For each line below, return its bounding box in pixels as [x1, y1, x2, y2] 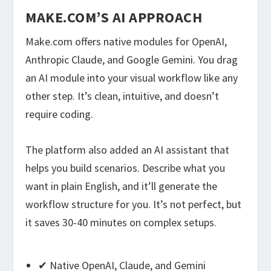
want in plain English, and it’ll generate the [25, 178, 218, 193]
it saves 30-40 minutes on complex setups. [25, 215, 217, 229]
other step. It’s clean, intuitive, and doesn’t [25, 89, 220, 103]
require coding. [25, 107, 94, 121]
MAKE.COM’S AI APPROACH [25, 8, 203, 27]
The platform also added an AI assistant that [25, 142, 230, 157]
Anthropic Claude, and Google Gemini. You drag [25, 53, 238, 67]
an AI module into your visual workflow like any [25, 71, 238, 85]
